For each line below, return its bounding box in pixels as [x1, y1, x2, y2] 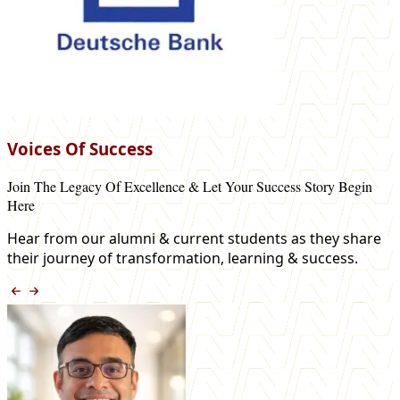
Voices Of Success [7, 137, 153, 160]
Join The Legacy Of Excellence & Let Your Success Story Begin [7, 176, 372, 196]
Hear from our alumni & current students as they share [7, 228, 381, 248]
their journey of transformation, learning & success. [7, 247, 358, 268]
